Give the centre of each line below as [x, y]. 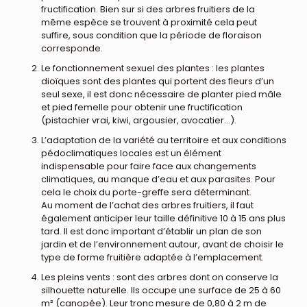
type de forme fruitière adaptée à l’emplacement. [152, 257]
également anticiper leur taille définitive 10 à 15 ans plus [163, 218]
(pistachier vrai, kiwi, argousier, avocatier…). [139, 120]
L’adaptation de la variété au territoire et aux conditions [164, 140]
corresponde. [72, 48]
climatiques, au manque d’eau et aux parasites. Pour [158, 179]
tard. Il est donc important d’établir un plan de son [151, 231]
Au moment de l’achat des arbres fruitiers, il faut [147, 205]
